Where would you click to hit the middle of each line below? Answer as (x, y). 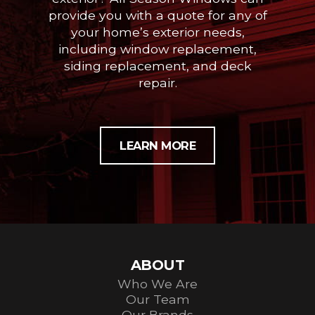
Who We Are (157, 283)
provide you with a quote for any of (157, 15)
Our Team (157, 299)
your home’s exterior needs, (157, 32)
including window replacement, (157, 49)
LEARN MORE (157, 145)
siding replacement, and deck (157, 65)
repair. (157, 82)
